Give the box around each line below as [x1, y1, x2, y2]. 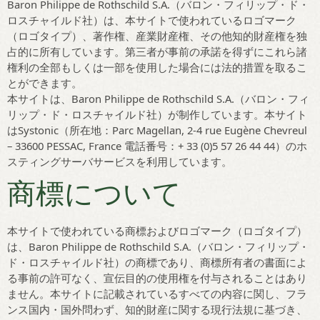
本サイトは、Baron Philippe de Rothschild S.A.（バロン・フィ [7, 91, 309, 106]
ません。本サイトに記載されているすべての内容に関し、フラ [7, 286, 307, 301]
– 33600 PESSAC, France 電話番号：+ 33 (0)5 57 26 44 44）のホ [7, 139, 307, 153]
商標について [7, 177, 181, 211]
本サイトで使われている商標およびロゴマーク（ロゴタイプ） [7, 224, 307, 238]
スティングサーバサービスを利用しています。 [7, 154, 232, 169]
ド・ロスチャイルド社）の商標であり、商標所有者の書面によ [7, 255, 307, 269]
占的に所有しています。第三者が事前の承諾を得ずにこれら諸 [7, 44, 307, 59]
